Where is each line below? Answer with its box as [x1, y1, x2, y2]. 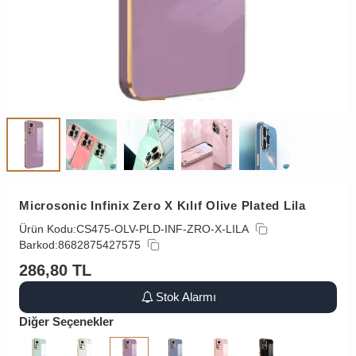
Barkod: [19, 238, 58, 251]
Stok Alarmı [156, 289, 217, 304]
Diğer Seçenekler [19, 314, 114, 328]
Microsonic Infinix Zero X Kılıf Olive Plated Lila [19, 198, 306, 212]
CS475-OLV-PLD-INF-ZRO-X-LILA [76, 222, 249, 235]
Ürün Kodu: [19, 222, 76, 235]
